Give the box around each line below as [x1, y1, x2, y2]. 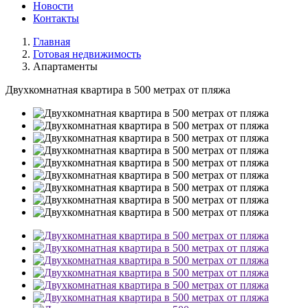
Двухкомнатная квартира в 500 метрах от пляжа [5, 84, 230, 96]
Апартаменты [33, 60, 98, 72]
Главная [33, 36, 70, 47]
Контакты [33, 12, 79, 24]
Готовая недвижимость [33, 48, 141, 60]
